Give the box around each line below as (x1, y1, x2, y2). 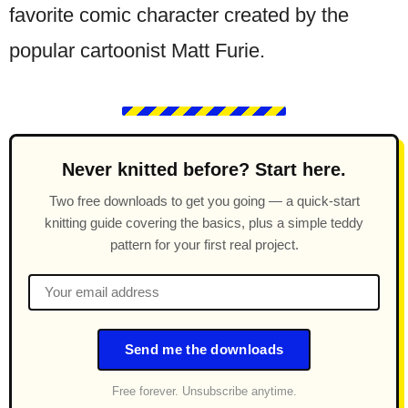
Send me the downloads (124, 342, 284, 357)
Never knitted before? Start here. (62, 158, 346, 179)
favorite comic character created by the (9, 3, 349, 26)
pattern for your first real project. (109, 236, 299, 252)
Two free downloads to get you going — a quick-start (48, 192, 360, 209)
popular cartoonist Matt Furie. (9, 38, 265, 62)
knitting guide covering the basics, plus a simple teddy (45, 214, 363, 230)
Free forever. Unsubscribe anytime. (111, 384, 297, 398)
